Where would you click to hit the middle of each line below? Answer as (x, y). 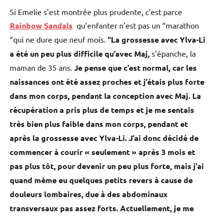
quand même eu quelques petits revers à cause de (101, 180)
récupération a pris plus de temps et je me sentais (102, 110)
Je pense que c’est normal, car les (135, 68)
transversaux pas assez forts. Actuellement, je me (102, 208)
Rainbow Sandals (41, 26)
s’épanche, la (173, 54)
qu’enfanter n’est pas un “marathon (138, 25)
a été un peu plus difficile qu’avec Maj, (80, 54)
